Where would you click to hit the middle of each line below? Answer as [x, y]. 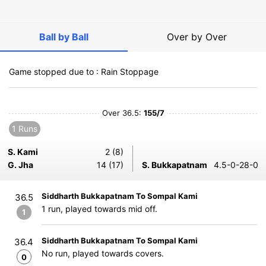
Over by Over [197, 37]
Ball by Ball [64, 37]
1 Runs [25, 129]
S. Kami [23, 152]
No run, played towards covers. [103, 253]
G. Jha [20, 165]
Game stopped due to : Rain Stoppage [84, 72]
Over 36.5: [123, 113]
